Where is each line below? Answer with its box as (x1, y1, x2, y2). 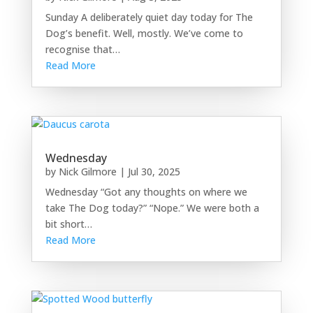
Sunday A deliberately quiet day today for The (45, 10, 253, 24)
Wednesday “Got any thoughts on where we (45, 184, 247, 198)
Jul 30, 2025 (127, 164, 180, 178)
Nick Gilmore (58, 164, 117, 178)
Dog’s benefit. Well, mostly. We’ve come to (45, 26, 243, 40)
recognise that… (45, 42, 120, 56)
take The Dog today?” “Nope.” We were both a (45, 201, 259, 214)
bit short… (45, 217, 92, 231)
